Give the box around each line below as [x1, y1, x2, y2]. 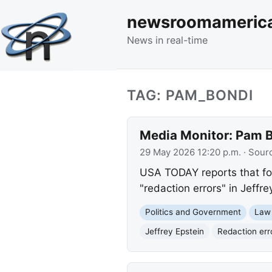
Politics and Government [144, 207, 241, 217]
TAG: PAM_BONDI [127, 86, 253, 104]
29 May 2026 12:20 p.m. [139, 146, 241, 158]
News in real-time [127, 33, 208, 46]
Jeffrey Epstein [144, 226, 204, 236]
